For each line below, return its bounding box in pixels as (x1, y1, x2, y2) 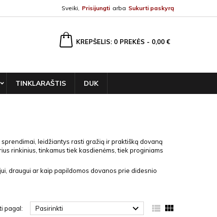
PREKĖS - (120, 38, 152, 46)
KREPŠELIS (76, 38, 110, 46)
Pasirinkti (35, 204, 63, 212)
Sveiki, (62, 4, 79, 12)
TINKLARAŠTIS (15, 79, 66, 88)
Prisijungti (82, 4, 110, 12)
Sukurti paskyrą (128, 4, 174, 12)
